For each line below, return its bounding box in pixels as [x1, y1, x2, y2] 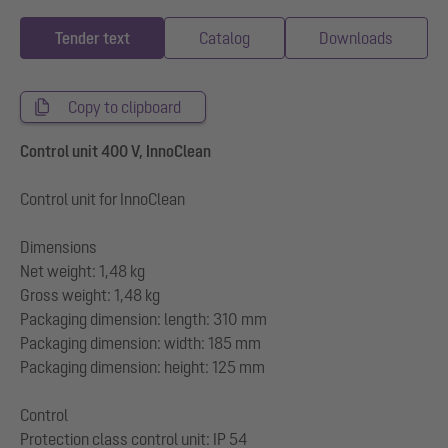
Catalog [198, 29, 250, 48]
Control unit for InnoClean [20, 190, 185, 209]
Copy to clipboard [68, 98, 181, 117]
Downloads [319, 29, 394, 48]
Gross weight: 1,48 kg [20, 286, 160, 305]
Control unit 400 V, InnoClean [20, 142, 211, 161]
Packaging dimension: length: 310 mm [20, 310, 267, 329]
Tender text [54, 29, 130, 48]
